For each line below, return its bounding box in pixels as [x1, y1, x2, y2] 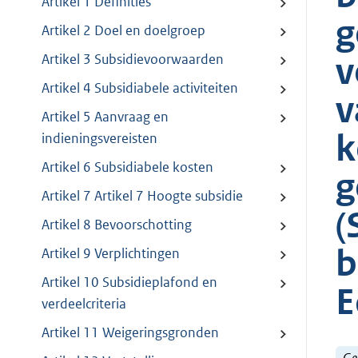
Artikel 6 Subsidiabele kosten [42, 158, 213, 177]
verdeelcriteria [42, 295, 126, 313]
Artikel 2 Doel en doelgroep [42, 22, 205, 40]
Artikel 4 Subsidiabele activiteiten [42, 79, 238, 97]
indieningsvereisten [42, 129, 157, 148]
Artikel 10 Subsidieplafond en [42, 273, 217, 292]
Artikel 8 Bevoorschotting [42, 216, 192, 234]
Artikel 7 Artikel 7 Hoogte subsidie [42, 187, 243, 205]
